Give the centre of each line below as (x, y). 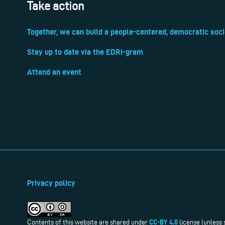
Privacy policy (51, 183)
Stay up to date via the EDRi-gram (85, 52)
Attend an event (54, 72)
